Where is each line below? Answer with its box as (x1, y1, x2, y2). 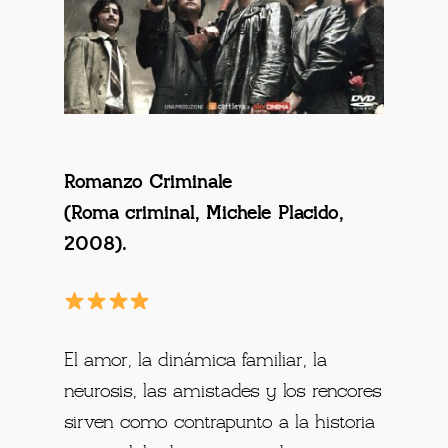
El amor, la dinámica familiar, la (64, 352, 328, 371)
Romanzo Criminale (64, 174, 234, 193)
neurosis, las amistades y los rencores (64, 383, 383, 402)
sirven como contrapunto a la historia (64, 414, 376, 433)
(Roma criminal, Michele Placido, (64, 205, 345, 224)
